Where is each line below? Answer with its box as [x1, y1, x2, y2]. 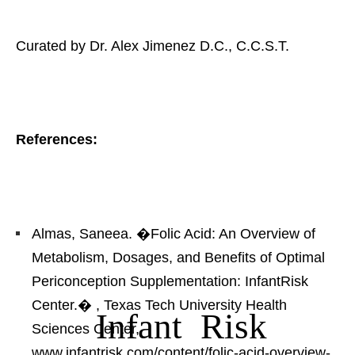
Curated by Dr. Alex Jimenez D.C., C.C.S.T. [16, 37, 289, 54]
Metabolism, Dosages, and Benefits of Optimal [32, 249, 325, 265]
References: [16, 131, 97, 147]
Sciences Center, [32, 320, 139, 337]
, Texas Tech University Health [96, 296, 287, 313]
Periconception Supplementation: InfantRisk [32, 273, 308, 289]
